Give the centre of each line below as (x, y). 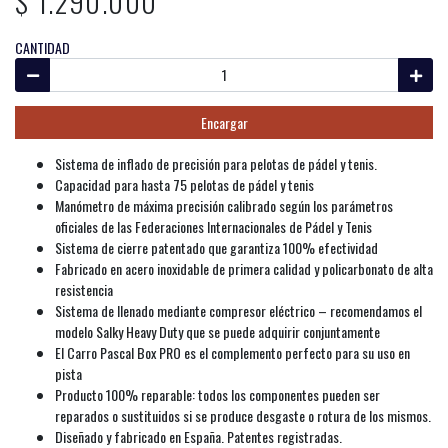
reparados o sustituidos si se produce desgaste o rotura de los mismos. (243, 415)
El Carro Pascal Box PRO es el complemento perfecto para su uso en (232, 352)
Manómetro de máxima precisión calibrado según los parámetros (224, 205)
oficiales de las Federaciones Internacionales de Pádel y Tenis (213, 226)
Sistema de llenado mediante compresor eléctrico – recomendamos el (238, 310)
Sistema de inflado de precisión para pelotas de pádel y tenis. (216, 163)
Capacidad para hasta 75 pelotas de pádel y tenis (184, 184)
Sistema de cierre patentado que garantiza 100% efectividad (216, 247)
